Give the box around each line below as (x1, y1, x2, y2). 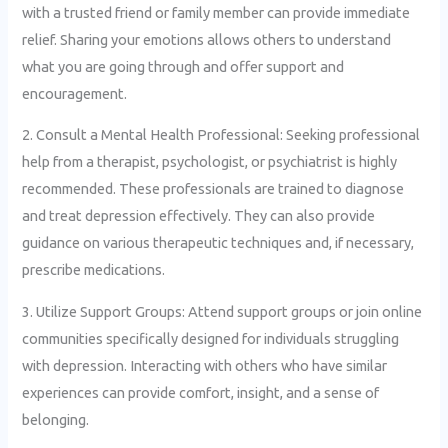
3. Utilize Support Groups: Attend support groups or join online (22, 303, 423, 321)
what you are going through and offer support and (22, 57, 345, 75)
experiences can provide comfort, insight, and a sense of (22, 384, 380, 402)
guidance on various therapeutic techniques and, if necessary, (22, 234, 415, 252)
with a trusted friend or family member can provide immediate (22, 3, 411, 21)
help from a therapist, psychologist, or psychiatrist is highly (22, 153, 398, 171)
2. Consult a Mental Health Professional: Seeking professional (22, 126, 421, 144)
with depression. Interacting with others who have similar (22, 357, 388, 375)
